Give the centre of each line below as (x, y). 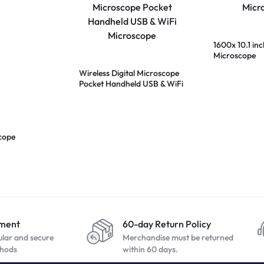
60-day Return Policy (167, 224)
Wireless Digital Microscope (129, 73)
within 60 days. (150, 250)
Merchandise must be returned (178, 238)
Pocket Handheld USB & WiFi (131, 84)
